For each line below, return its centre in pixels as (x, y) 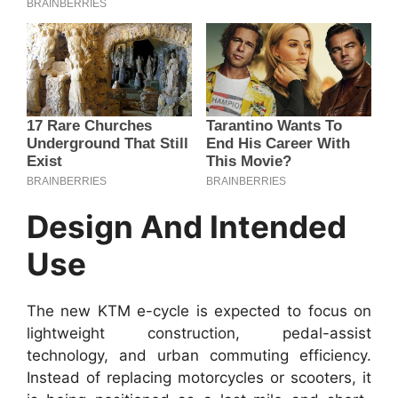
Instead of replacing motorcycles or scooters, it (199, 378)
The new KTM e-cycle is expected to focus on (199, 311)
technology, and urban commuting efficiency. (199, 356)
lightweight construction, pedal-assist (199, 334)
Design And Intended (187, 227)
